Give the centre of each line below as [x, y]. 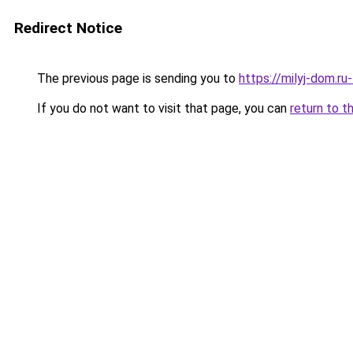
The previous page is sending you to [136, 78]
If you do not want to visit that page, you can [162, 108]
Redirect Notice [68, 28]
